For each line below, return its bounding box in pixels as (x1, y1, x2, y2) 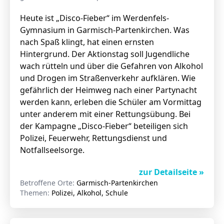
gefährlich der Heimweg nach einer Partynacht (20, 84, 197, 95)
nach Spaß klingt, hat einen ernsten (20, 36, 154, 47)
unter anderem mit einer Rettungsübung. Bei (20, 108, 190, 119)
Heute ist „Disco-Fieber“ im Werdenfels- (20, 12, 169, 23)
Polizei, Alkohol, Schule (51, 188, 128, 197)
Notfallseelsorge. (20, 144, 86, 155)
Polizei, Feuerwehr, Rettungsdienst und (20, 132, 167, 143)
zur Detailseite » (138, 166, 204, 177)
